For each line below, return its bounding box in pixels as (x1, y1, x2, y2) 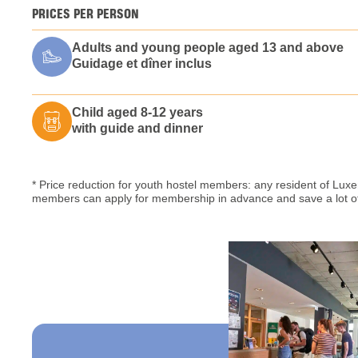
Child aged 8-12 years (72, 105, 203, 120)
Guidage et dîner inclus (72, 57, 212, 71)
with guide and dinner (72, 121, 203, 136)
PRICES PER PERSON (32, 6, 139, 22)
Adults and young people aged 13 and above (72, 41, 344, 55)
